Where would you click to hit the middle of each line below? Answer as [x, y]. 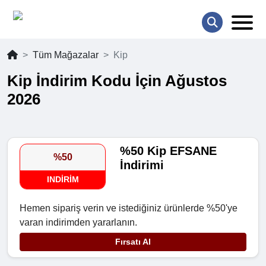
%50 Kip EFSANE [169, 151]
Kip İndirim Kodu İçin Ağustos [117, 81]
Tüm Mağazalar [66, 55]
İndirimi [142, 165]
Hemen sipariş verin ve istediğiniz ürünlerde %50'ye [129, 208]
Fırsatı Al [133, 242]
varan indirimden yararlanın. [78, 223]
